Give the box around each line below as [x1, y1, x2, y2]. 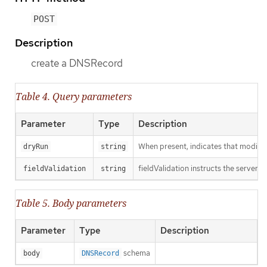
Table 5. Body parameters [15, 197, 126, 210]
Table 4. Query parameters [15, 90, 132, 104]
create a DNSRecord [31, 56, 123, 70]
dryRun [23, 142, 48, 151]
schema [122, 248, 150, 259]
